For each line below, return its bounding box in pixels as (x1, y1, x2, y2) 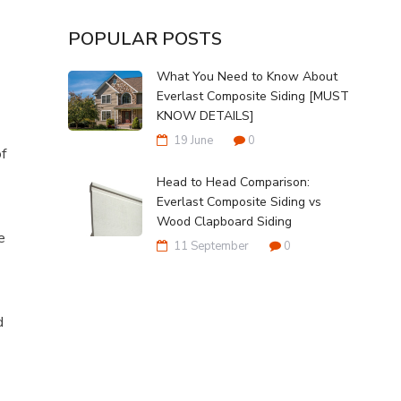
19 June (171, 132, 217, 149)
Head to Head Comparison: (157, 173, 311, 191)
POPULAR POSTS (68, 26, 223, 51)
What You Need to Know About (157, 67, 338, 85)
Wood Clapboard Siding (157, 212, 293, 230)
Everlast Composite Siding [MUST (157, 87, 350, 105)
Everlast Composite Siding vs (157, 192, 322, 210)
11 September (171, 237, 252, 254)
